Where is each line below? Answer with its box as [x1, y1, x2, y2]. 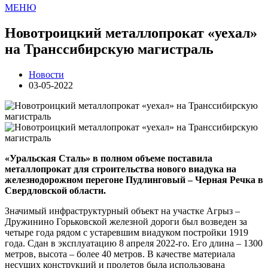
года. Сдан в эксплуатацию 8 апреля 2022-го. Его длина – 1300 [5, 237, 263, 248]
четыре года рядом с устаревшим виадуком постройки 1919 [5, 227, 248, 237]
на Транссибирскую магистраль [5, 41, 214, 57]
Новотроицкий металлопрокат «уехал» [5, 25, 257, 41]
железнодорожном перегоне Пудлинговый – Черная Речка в [5, 174, 263, 185]
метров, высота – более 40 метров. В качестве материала [5, 248, 235, 259]
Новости [29, 69, 64, 80]
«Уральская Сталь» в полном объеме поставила [5, 153, 212, 163]
